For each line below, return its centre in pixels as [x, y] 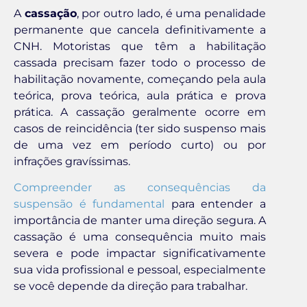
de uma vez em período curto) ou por [140, 145]
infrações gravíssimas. [72, 162]
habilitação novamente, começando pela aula [140, 79]
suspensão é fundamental [89, 204]
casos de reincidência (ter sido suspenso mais [140, 129]
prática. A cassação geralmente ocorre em [140, 112]
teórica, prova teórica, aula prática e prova [140, 96]
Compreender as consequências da [140, 188]
